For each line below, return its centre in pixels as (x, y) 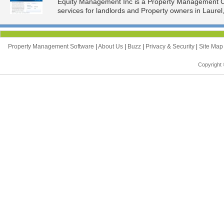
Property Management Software (52, 47)
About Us (111, 47)
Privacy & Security (171, 47)
